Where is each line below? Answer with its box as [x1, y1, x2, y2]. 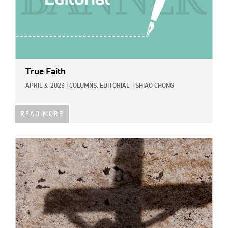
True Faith [25, 67, 66, 77]
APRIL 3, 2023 [25, 83, 65, 90]
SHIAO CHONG [135, 83, 174, 90]
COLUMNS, [69, 83, 98, 90]
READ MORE [20, 111, 64, 118]
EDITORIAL [100, 83, 129, 90]
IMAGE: [15, 140, 39, 148]
